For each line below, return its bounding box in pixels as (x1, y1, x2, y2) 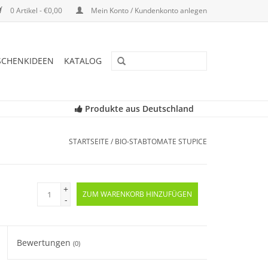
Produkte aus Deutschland (82, 103, 194, 114)
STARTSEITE (69, 136, 109, 147)
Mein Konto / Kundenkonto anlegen (89, 5, 207, 16)
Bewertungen (17, 237, 74, 248)
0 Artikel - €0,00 (8, 5, 64, 16)
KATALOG (64, 55, 102, 66)
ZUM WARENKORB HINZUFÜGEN (83, 189, 192, 199)
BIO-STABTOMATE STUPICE (115, 136, 207, 147)
